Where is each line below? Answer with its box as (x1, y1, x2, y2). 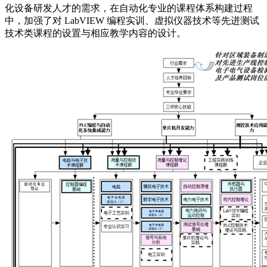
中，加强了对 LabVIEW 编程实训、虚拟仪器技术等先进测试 (5, 15, 259, 26)
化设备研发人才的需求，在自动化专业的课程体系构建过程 (5, 3, 253, 14)
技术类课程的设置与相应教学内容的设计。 (5, 28, 186, 39)
